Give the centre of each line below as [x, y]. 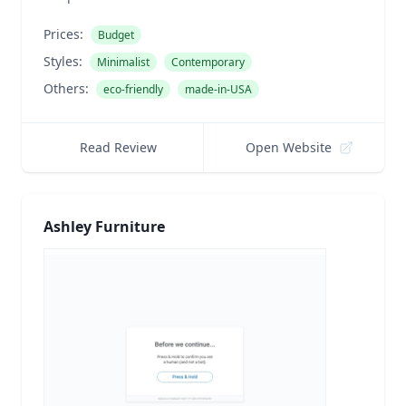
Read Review [118, 147]
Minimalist [123, 62]
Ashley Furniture [104, 227]
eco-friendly [133, 89]
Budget [116, 35]
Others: [66, 88]
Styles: [63, 61]
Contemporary [208, 62]
